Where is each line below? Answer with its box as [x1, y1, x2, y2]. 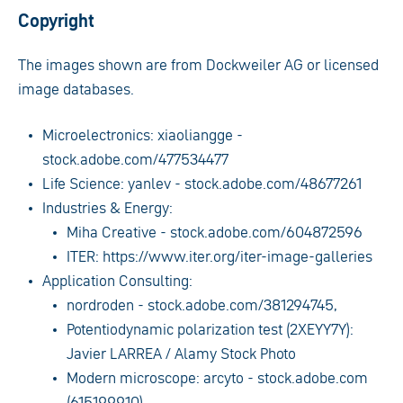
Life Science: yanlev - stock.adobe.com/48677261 [42, 173, 363, 194]
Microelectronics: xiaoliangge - [42, 124, 244, 146]
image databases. [18, 78, 134, 100]
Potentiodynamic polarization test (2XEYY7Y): [67, 318, 354, 340]
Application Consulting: [42, 270, 193, 291]
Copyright [18, 8, 94, 33]
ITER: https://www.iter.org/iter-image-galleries [67, 246, 373, 267]
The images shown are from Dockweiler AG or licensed [18, 54, 379, 76]
